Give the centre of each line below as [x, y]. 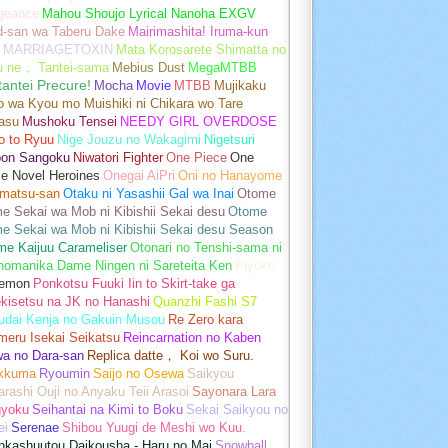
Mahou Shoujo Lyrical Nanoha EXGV [149, 13]
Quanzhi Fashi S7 [205, 301]
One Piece [196, 157]
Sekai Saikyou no [237, 409]
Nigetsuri [229, 139]
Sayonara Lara [234, 391]
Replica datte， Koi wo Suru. [170, 355]
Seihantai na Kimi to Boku [107, 409]
